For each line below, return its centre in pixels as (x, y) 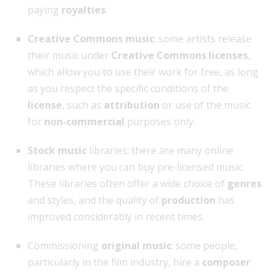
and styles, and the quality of (95, 200)
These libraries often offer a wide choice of (127, 184)
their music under (69, 56)
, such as (83, 105)
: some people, (204, 246)
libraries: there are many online (160, 151)
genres (244, 184)
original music (136, 246)
